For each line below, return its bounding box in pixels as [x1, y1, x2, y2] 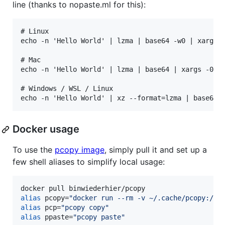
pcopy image [55, 145, 104, 155]
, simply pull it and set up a [104, 145, 207, 155]
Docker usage [13, 123, 79, 136]
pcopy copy [65, 203, 105, 212]
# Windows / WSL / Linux [21, 84, 113, 93]
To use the [13, 145, 55, 155]
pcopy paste [77, 213, 121, 221]
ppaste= [41, 213, 73, 221]
